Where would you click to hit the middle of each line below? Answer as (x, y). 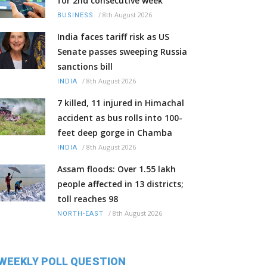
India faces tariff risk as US (113, 37)
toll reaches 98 (88, 199)
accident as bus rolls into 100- (120, 118)
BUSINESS (75, 15)
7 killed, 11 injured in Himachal (121, 103)
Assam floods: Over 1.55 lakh (117, 169)
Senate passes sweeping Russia (122, 52)
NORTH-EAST (80, 214)
